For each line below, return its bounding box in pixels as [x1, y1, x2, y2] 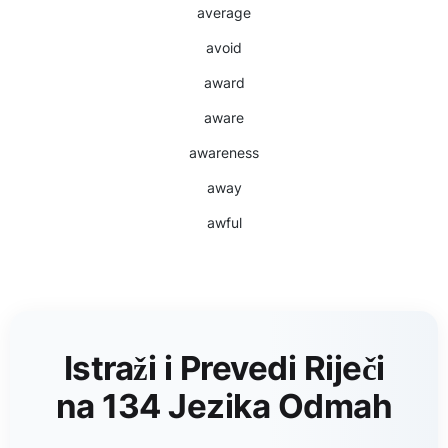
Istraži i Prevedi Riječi [63, 348, 385, 388]
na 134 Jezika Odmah [55, 386, 393, 426]
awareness [189, 144, 259, 161]
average [197, 4, 251, 21]
